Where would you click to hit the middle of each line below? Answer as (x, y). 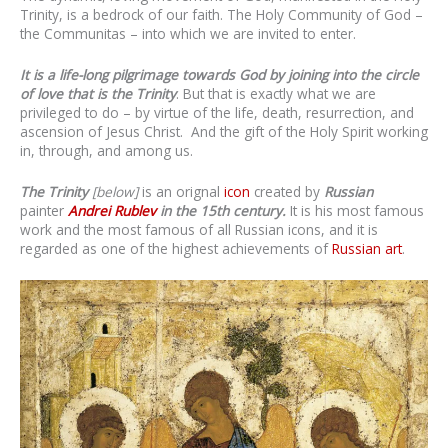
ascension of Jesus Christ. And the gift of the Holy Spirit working (224, 132)
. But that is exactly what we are (276, 94)
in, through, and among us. (106, 151)
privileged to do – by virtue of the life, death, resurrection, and (217, 113)
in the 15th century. (221, 210)
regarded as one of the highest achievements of (176, 248)
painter (44, 210)
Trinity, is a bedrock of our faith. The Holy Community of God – (221, 15)
